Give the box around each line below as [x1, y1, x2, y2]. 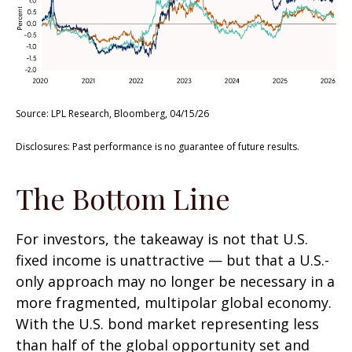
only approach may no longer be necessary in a [16, 272, 335, 291]
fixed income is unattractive [16, 251, 208, 270]
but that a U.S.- [222, 251, 329, 270]
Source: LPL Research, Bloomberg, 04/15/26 [16, 107, 209, 121]
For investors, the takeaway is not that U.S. [16, 229, 308, 249]
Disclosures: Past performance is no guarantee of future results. [16, 140, 304, 154]
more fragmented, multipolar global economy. [16, 293, 332, 313]
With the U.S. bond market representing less [16, 314, 319, 334]
